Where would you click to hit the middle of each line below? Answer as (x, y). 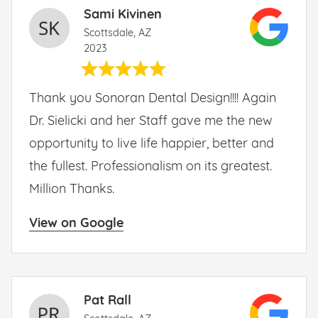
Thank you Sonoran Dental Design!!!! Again (153, 99)
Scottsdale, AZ (118, 33)
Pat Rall (108, 301)
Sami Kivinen (123, 15)
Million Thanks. (72, 190)
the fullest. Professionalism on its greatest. (150, 167)
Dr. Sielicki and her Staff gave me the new (151, 121)
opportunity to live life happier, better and (152, 144)
